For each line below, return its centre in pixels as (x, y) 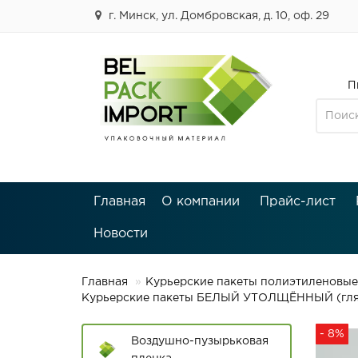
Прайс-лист (298, 202)
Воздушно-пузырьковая (200, 341)
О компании (201, 202)
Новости (121, 234)
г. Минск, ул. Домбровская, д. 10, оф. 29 (217, 16)
